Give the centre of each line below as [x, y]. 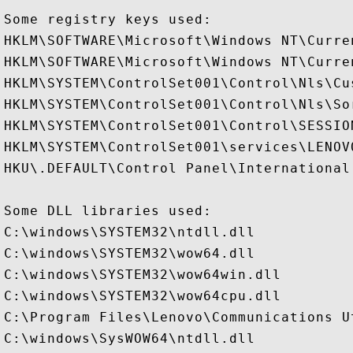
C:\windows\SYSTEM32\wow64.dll [130, 253]
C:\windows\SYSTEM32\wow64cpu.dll [143, 296]
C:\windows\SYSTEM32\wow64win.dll [143, 275]
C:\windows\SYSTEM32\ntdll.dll [130, 232]
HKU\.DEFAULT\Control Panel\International [177, 168]
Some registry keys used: [108, 19]
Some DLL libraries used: [108, 211]
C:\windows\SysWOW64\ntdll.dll [130, 338]
